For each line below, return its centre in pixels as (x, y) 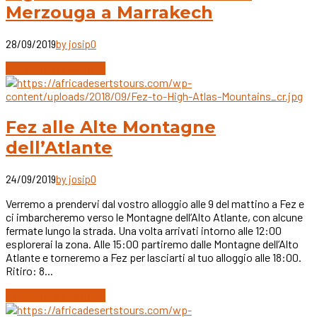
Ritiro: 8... (29, 270)
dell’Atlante (59, 147)
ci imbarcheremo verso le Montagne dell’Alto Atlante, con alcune (154, 217)
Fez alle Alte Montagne (111, 127)
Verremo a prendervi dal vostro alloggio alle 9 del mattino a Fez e (155, 203)
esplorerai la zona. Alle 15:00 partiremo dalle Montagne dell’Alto (152, 243)
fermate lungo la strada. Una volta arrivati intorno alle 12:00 (144, 230)
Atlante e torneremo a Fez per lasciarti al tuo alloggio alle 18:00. (154, 257)
